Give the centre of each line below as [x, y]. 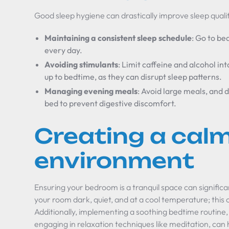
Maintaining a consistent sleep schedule [118, 38]
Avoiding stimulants [82, 64]
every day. [64, 50]
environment [114, 161]
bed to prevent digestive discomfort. [111, 103]
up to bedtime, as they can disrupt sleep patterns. [133, 77]
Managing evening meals [91, 91]
